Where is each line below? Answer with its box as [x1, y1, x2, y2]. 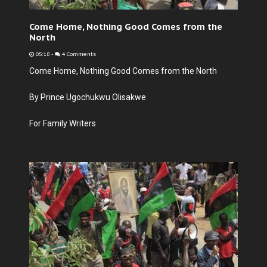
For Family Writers [29, 119, 96, 128]
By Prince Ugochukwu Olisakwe [29, 92, 146, 102]
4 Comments [60, 51, 96, 58]
